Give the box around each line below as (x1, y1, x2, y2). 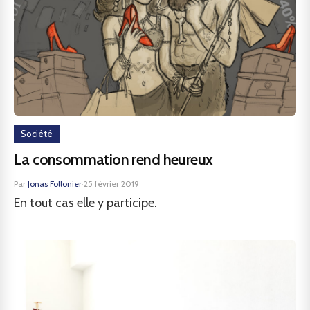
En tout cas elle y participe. (14, 195, 157, 210)
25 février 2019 (84, 179, 139, 189)
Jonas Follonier (28, 179, 82, 189)
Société (21, 128, 53, 139)
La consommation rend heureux (14, 150, 213, 169)
